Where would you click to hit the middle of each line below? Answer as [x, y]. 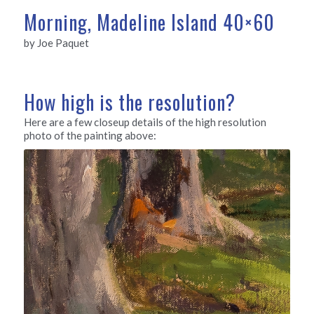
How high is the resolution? [129, 102]
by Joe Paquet [56, 42]
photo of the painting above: [90, 136]
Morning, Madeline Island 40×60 [149, 22]
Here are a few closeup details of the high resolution [145, 122]
